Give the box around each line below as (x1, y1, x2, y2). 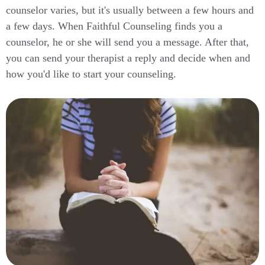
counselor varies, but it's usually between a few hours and (6, 4, 254, 16)
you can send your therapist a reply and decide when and (6, 51, 250, 64)
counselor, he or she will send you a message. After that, (6, 35, 249, 48)
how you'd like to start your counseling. (6, 67, 176, 80)
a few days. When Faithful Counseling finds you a (6, 20, 222, 32)
